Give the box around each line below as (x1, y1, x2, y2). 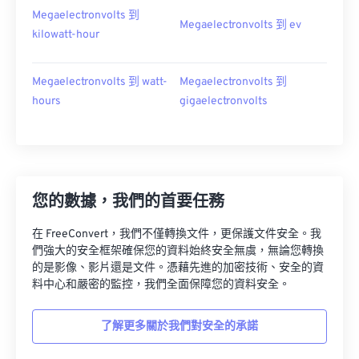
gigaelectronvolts (179, 95, 268, 108)
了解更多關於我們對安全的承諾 (101, 320, 258, 333)
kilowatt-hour (32, 28, 99, 42)
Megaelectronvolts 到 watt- (32, 75, 167, 89)
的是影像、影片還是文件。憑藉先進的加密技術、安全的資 (32, 261, 324, 275)
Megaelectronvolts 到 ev (179, 18, 301, 32)
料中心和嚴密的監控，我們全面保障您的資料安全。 (32, 278, 290, 292)
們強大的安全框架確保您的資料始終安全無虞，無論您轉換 (32, 244, 324, 258)
